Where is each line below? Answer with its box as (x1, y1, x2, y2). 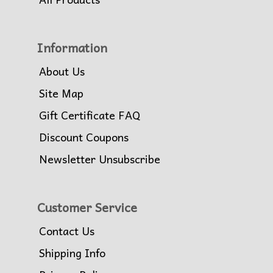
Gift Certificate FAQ (39, 105, 140, 124)
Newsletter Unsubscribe (39, 149, 160, 168)
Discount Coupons (39, 127, 129, 146)
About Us (39, 62, 85, 80)
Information (37, 37, 107, 57)
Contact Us (39, 221, 94, 239)
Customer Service (37, 197, 137, 217)
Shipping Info (39, 243, 105, 261)
